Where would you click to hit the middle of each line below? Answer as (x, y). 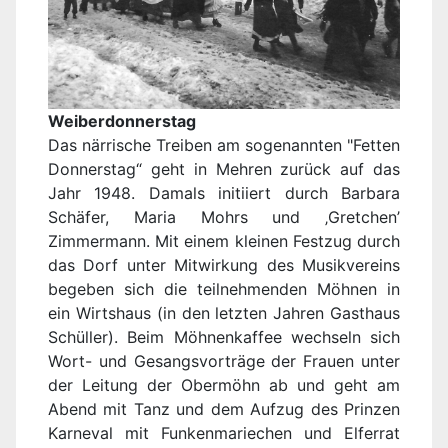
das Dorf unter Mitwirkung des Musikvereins (224, 265)
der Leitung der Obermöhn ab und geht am (224, 385)
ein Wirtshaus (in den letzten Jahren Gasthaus (224, 313)
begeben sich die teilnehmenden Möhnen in (224, 289)
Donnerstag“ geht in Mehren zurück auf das (224, 169)
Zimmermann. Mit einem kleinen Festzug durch (224, 241)
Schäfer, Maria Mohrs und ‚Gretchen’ (224, 217)
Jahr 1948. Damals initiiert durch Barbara (224, 193)
